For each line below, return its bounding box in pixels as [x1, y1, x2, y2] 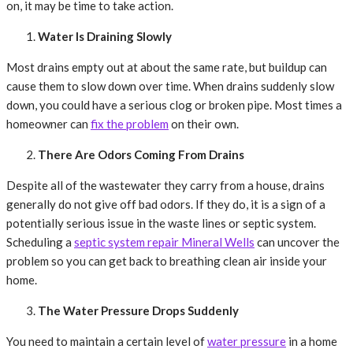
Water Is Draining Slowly [38, 29, 172, 44]
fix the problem [91, 117, 169, 132]
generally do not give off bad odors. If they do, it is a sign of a [6, 197, 325, 212]
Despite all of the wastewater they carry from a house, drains [6, 178, 325, 193]
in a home [286, 334, 337, 349]
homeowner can [6, 117, 91, 132]
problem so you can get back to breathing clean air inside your [6, 254, 327, 269]
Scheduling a [6, 235, 74, 250]
